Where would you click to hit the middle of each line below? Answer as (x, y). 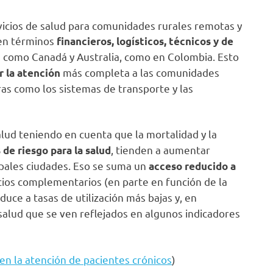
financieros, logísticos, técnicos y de (145, 41)
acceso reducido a (191, 166)
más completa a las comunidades (140, 72)
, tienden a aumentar (161, 150)
